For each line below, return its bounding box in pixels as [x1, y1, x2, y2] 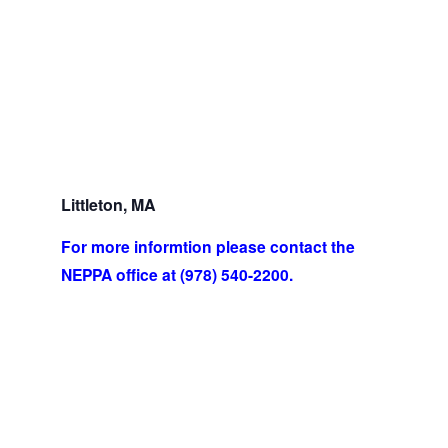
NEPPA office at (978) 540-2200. [60, 263, 293, 286]
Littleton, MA [60, 193, 180, 216]
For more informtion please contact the [60, 235, 355, 258]
